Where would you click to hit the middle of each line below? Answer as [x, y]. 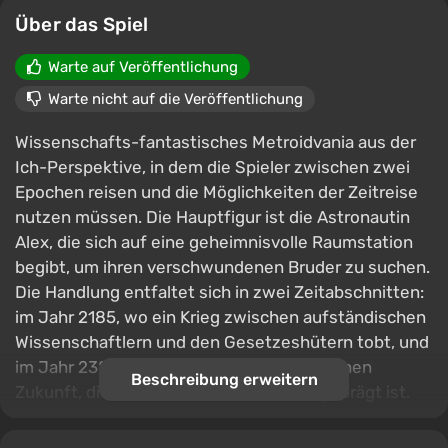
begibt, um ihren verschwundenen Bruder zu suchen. [222, 267]
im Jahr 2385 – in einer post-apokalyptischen [193, 367]
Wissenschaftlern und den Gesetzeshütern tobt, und [222, 342]
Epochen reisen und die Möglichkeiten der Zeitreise [216, 192]
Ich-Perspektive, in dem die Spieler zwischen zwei [212, 167]
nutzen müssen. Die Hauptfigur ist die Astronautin [212, 217]
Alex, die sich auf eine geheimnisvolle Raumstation [214, 242]
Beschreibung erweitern [224, 379]
